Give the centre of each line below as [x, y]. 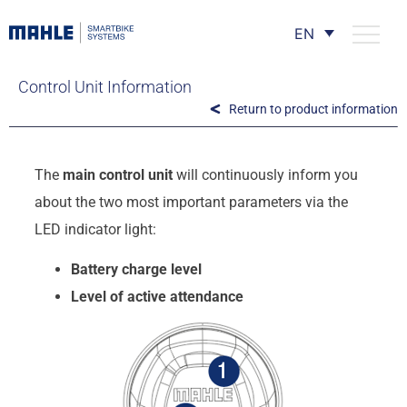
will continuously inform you [265, 174]
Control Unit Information [105, 87]
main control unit [117, 174]
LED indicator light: [95, 229]
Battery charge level [136, 270]
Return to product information [313, 109]
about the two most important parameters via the [191, 202]
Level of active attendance [157, 297]
